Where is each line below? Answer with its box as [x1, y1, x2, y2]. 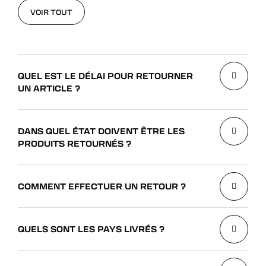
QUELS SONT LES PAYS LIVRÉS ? [18, 223, 164, 235]
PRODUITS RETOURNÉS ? [18, 137, 131, 149]
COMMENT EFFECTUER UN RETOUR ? [18, 180, 186, 192]
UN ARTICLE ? [18, 82, 80, 94]
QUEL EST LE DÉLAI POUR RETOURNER [18, 69, 193, 81]
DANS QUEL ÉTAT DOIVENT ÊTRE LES [18, 125, 185, 137]
